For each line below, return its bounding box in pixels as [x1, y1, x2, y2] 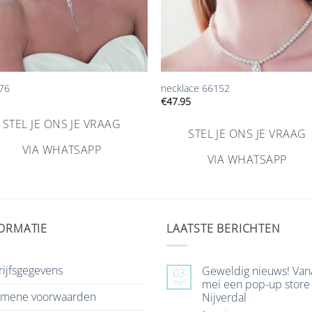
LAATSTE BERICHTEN [166, 220, 281, 236]
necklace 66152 [161, 81, 231, 95]
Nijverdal [202, 290, 247, 306]
